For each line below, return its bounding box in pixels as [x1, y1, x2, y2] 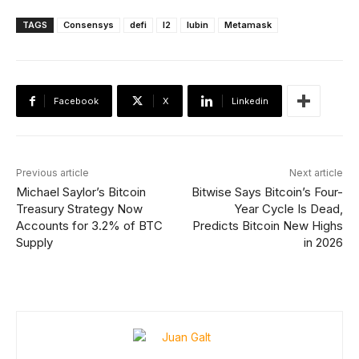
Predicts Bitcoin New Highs [192, 218, 343, 233]
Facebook [54, 95, 99, 107]
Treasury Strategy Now [16, 201, 143, 216]
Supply [16, 235, 53, 250]
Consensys [63, 19, 114, 30]
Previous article [16, 167, 89, 179]
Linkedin [232, 95, 268, 107]
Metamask [224, 19, 272, 30]
